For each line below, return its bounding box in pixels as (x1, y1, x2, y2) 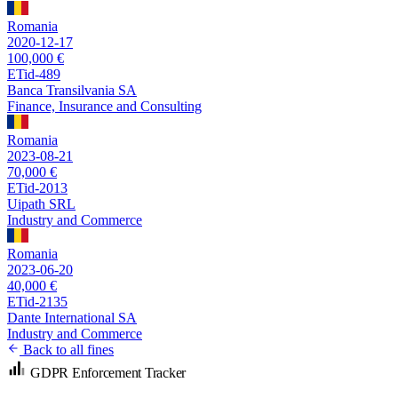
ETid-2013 (7, 179, 68, 195)
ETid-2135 (7, 293, 68, 309)
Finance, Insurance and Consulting (7, 98, 202, 114)
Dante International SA (7, 309, 137, 325)
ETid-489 (7, 66, 60, 82)
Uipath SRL (7, 195, 76, 211)
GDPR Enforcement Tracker (30, 364, 187, 380)
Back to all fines (20, 341, 114, 357)
